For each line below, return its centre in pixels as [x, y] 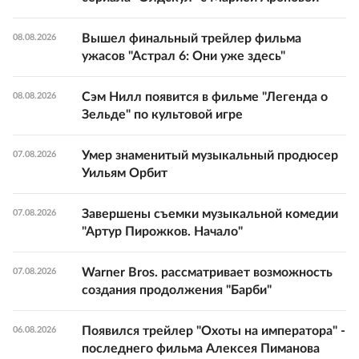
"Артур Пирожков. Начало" [162, 232]
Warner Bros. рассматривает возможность [207, 273]
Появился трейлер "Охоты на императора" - [214, 331]
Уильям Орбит [125, 173]
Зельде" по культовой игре [162, 115]
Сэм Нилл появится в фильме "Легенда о [205, 97]
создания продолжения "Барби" [177, 290]
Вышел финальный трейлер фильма [192, 39]
